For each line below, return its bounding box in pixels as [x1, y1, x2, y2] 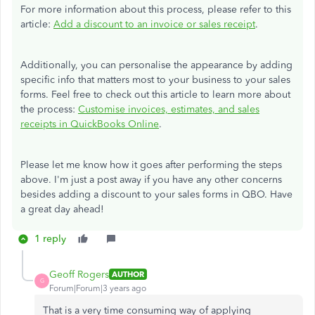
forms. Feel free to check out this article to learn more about [20, 88, 290, 101]
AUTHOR [112, 269, 144, 280]
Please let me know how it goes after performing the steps [20, 158, 282, 171]
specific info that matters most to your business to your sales [20, 73, 290, 86]
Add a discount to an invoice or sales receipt [53, 18, 255, 30]
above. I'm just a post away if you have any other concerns [20, 173, 282, 186]
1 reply [34, 232, 66, 245]
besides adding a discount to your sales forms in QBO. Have [20, 188, 292, 200]
